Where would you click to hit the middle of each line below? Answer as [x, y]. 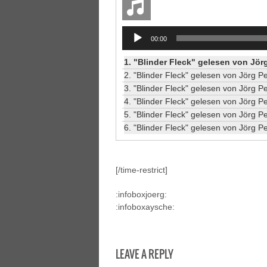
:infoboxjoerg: [141, 194]
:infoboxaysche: [145, 207]
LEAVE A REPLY [145, 254]
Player [133, 44]
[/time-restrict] [142, 170]
